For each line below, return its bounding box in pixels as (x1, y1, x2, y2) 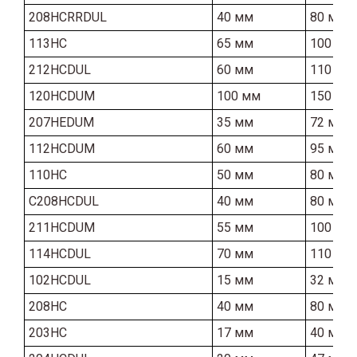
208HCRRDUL (29, 9, 107, 25)
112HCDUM (29, 140, 95, 156)
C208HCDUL (29, 193, 99, 209)
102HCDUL (29, 272, 91, 288)
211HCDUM (29, 219, 95, 235)
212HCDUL (29, 61, 91, 77)
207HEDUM (29, 114, 94, 130)
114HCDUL (29, 245, 91, 261)
